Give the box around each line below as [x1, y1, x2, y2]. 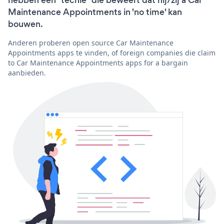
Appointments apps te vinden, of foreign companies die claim [8, 47, 215, 57]
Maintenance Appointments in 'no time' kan [8, 5, 182, 18]
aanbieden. [8, 67, 46, 77]
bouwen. [8, 17, 43, 30]
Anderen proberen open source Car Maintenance [8, 37, 173, 47]
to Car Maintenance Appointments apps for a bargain [8, 57, 188, 67]
